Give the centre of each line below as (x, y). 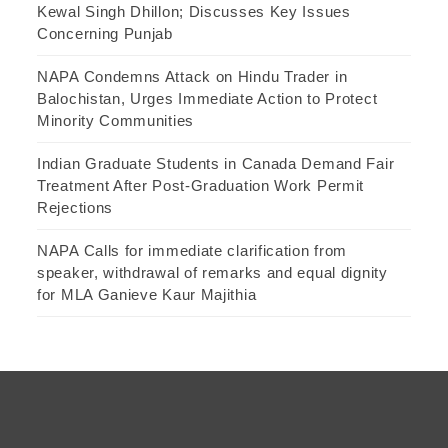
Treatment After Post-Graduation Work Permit (201, 186)
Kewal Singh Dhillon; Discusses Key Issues (194, 12)
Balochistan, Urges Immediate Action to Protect (207, 99)
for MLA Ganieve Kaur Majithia (147, 295)
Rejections (75, 208)
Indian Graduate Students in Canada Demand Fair (216, 164)
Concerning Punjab (105, 34)
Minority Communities (115, 121)
